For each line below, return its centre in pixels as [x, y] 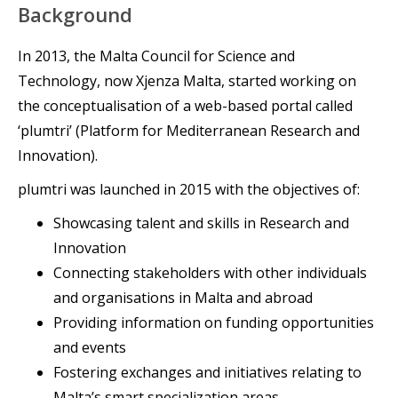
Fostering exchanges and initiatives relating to [207, 372]
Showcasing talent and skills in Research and [201, 223]
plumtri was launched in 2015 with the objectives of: [189, 189]
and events [90, 347]
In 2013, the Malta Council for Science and [156, 56]
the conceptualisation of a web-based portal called [185, 106]
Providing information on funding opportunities [214, 322]
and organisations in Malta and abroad [183, 298]
